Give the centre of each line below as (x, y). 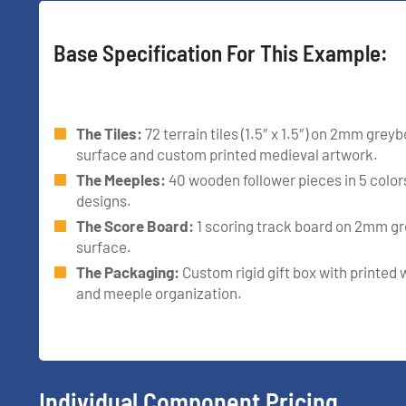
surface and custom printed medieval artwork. (227, 154)
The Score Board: (135, 225)
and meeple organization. (159, 292)
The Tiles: (109, 133)
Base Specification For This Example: (221, 53)
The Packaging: (128, 271)
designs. (104, 200)
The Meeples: (121, 179)
